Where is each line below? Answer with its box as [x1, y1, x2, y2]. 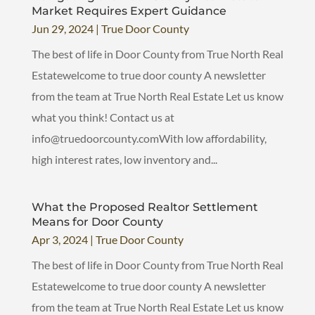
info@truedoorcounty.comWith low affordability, [31, 131, 266, 145]
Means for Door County [31, 214, 163, 229]
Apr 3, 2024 [31, 232, 88, 246]
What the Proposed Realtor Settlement [31, 200, 258, 214]
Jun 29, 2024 [31, 21, 94, 35]
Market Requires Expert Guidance [31, 4, 226, 18]
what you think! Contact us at [31, 110, 174, 124]
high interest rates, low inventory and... [31, 152, 217, 166]
